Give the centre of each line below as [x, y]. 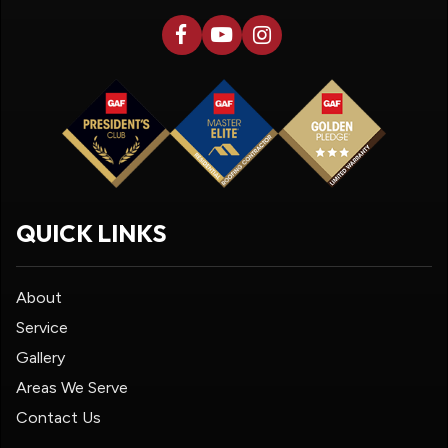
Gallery [40, 357]
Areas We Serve [72, 387]
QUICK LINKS [91, 232]
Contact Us [58, 417]
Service [42, 327]
